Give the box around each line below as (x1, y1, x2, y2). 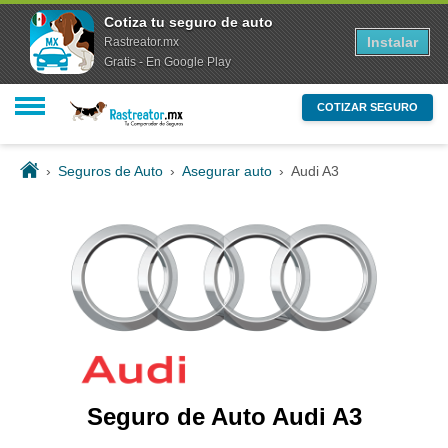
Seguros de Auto (58, 163, 163, 179)
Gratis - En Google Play (104, 55, 231, 69)
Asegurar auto (182, 163, 272, 179)
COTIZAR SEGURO (317, 101, 418, 113)
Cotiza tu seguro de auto (104, 14, 273, 30)
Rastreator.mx (104, 35, 179, 49)
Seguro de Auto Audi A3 (86, 402, 362, 430)
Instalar (367, 34, 418, 50)
